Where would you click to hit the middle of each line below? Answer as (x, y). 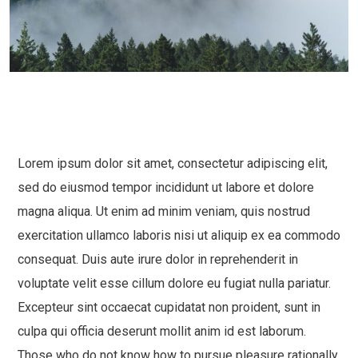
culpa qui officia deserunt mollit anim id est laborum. (162, 331)
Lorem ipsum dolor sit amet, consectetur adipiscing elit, (173, 163)
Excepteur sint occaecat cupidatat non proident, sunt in (169, 307)
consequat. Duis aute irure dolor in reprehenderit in (158, 259)
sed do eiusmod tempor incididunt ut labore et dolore (166, 187)
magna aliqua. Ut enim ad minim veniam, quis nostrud (164, 211)
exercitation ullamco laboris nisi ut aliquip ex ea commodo (179, 235)
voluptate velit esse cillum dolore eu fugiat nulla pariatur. (174, 283)
